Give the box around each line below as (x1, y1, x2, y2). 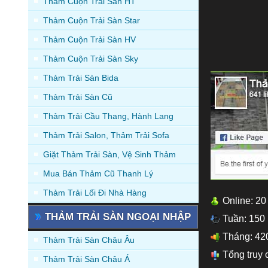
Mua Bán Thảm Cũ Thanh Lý (43, 168, 153, 178)
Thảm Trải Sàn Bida (43, 72, 118, 83)
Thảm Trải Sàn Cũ (43, 92, 112, 102)
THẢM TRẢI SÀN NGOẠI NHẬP (45, 211, 191, 223)
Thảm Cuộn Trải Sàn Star (43, 15, 140, 25)
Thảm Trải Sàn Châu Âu (43, 234, 135, 245)
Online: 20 (223, 195, 266, 206)
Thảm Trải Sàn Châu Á (43, 254, 130, 264)
